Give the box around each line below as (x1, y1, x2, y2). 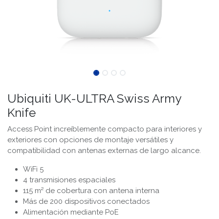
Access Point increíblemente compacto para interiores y (7, 125, 202, 134)
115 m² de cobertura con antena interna (23, 186, 159, 196)
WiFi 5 (23, 165, 44, 174)
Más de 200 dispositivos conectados (23, 197, 150, 206)
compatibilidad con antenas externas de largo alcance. (7, 146, 201, 155)
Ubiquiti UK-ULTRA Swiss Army (7, 91, 181, 106)
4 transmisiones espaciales (23, 175, 115, 185)
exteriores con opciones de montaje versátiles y (7, 135, 174, 145)
